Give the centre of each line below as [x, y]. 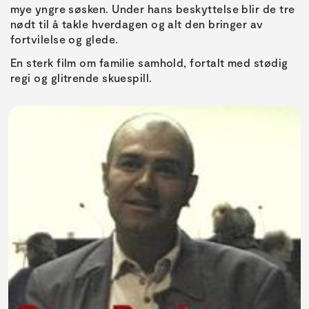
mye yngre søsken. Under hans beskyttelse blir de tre [153, 9]
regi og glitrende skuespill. [81, 78]
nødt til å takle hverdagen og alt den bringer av [137, 24]
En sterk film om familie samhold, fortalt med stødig [149, 63]
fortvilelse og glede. [64, 39]
